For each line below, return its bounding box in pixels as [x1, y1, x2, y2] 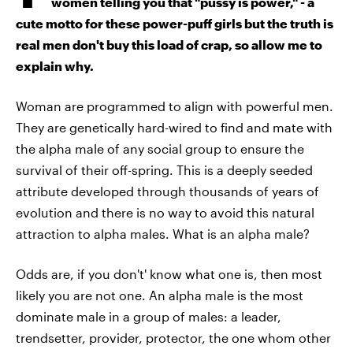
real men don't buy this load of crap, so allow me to [16, 37, 322, 52]
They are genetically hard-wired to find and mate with [16, 120, 333, 135]
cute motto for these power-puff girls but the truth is [16, 16, 333, 31]
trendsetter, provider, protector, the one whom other [16, 330, 331, 345]
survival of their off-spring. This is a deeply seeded [16, 162, 313, 177]
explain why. [16, 58, 94, 73]
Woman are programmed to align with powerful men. [16, 98, 333, 113]
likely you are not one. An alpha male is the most [16, 288, 303, 303]
